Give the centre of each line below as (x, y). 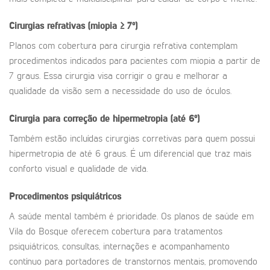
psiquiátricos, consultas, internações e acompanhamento (119, 247)
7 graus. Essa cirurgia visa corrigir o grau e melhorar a (118, 77)
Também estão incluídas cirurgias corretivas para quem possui (132, 140)
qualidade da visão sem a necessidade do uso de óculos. (120, 92)
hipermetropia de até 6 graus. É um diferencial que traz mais (130, 155)
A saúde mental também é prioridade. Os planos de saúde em (131, 217)
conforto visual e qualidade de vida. (78, 170)
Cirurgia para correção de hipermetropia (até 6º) (104, 120)
